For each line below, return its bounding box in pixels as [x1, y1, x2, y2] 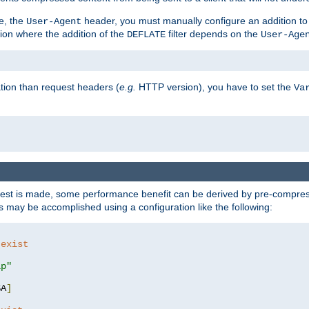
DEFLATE [127, 28, 166, 40]
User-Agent [26, 15, 81, 27]
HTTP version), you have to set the [136, 81, 294, 92]
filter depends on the [166, 28, 261, 39]
